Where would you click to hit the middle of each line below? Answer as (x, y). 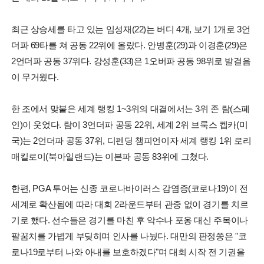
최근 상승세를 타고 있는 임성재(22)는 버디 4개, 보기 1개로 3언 (131, 29)
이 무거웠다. (35, 77)
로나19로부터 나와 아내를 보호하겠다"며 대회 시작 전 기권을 (128, 252)
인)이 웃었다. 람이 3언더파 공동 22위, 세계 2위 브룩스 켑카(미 (129, 124)
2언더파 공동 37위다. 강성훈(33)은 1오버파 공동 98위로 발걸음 (131, 61)
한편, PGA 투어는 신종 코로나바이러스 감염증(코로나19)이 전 (129, 188)
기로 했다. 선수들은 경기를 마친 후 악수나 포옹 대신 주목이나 (129, 220)
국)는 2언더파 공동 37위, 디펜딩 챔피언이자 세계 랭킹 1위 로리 (131, 140)
